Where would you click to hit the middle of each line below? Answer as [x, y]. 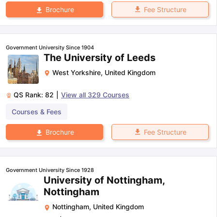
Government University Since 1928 [50, 170]
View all [74, 95]
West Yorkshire [77, 73]
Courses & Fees [37, 112]
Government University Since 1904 [50, 48]
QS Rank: [29, 95]
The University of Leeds [100, 58]
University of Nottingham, [104, 180]
